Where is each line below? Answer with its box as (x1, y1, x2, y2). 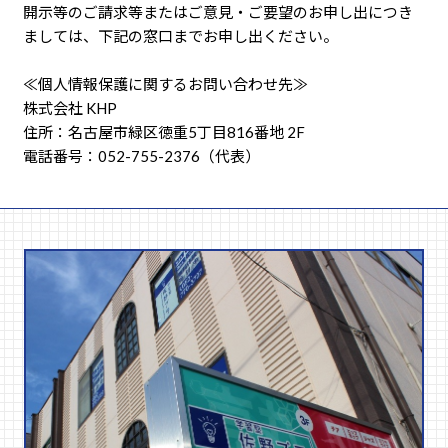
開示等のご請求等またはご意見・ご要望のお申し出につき (23, 3, 414, 22)
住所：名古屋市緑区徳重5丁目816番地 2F (23, 123, 309, 142)
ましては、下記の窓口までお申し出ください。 (23, 27, 339, 46)
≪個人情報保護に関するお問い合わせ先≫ (23, 75, 315, 94)
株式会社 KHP (23, 99, 118, 118)
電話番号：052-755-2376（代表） (23, 147, 261, 166)
